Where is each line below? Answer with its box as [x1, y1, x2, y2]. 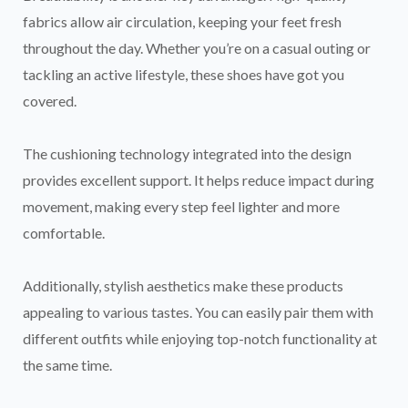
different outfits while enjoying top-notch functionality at [23, 330, 377, 348]
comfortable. [23, 224, 105, 242]
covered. [23, 92, 76, 110]
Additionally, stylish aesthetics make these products [23, 277, 343, 295]
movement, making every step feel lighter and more [23, 198, 340, 216]
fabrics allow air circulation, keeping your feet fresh [23, 13, 342, 31]
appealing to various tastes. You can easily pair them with [23, 303, 373, 321]
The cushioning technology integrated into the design [23, 145, 352, 163]
